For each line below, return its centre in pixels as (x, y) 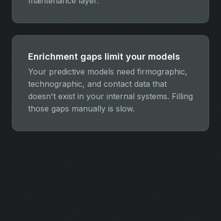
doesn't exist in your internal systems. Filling (110, 96)
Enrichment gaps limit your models (104, 56)
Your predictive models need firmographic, (108, 71)
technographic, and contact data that (97, 84)
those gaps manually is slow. (81, 108)
